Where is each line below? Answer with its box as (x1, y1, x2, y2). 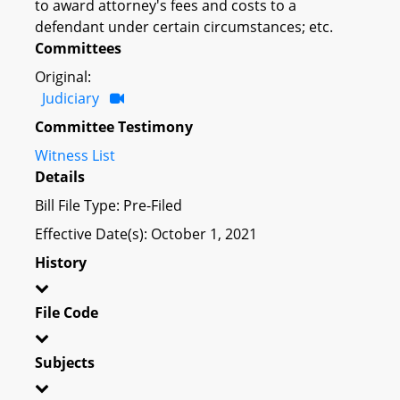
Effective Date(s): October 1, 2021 (35, 223, 257, 244)
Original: (35, 66, 91, 87)
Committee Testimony (35, 116, 193, 137)
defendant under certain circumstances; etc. (35, 16, 333, 37)
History (35, 252, 87, 272)
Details (35, 166, 85, 187)
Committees (35, 37, 121, 58)
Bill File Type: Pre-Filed (35, 195, 182, 215)
